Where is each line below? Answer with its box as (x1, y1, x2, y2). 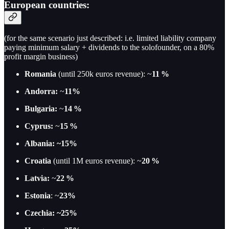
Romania (25, 70, 56, 79)
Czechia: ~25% (25, 209, 77, 218)
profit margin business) (4, 52, 78, 61)
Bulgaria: (25, 104, 57, 113)
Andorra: (25, 87, 58, 96)
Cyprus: (25, 122, 53, 131)
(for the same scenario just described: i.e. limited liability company (4, 34, 216, 43)
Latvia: (25, 174, 50, 183)
